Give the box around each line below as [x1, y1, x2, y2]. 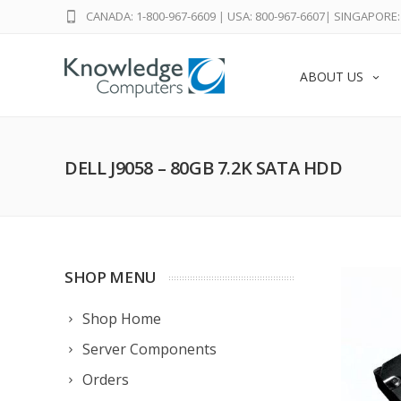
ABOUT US [300, 68, 363, 85]
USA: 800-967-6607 [227, 8, 325, 24]
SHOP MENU [64, 267, 157, 287]
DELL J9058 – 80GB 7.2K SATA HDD [64, 156, 343, 180]
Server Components [82, 339, 217, 359]
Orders [82, 370, 129, 389]
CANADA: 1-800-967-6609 [86, 8, 216, 24]
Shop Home [82, 309, 161, 328]
